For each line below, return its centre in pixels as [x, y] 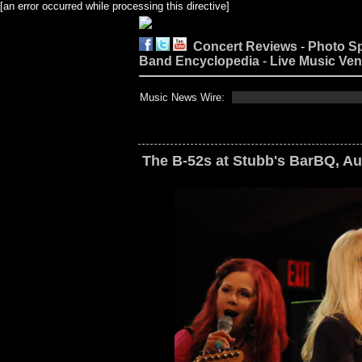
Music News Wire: [182, 97]
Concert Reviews [245, 46]
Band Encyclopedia [199, 61]
